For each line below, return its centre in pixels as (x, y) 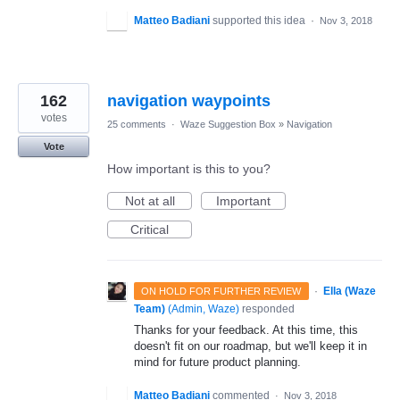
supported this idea (260, 21)
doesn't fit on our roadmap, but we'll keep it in (250, 346)
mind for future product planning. (217, 362)
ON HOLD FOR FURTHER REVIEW (221, 292)
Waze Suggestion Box (228, 125)
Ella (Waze (349, 292)
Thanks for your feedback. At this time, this (246, 330)
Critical (150, 230)
